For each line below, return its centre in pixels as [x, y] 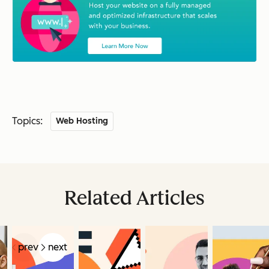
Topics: [27, 121]
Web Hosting [82, 121]
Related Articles [134, 198]
